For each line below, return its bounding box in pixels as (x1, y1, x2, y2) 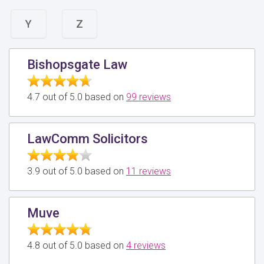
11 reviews (126, 165, 171, 177)
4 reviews (126, 239, 166, 251)
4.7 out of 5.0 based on (27, 91, 126, 103)
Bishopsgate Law (27, 57, 127, 72)
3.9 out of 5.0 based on (27, 165, 126, 177)
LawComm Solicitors (27, 131, 148, 146)
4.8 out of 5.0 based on (27, 239, 126, 251)
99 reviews (126, 91, 171, 103)
